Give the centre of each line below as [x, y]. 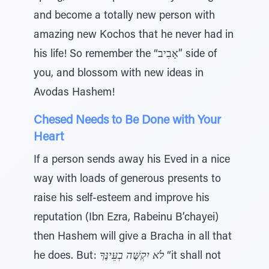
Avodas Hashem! [74, 93]
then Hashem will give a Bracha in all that [133, 237]
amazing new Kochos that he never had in [134, 35]
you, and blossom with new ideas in [119, 74]
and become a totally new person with [124, 16]
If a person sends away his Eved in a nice [132, 160]
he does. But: [67, 256]
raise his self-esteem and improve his [122, 199]
